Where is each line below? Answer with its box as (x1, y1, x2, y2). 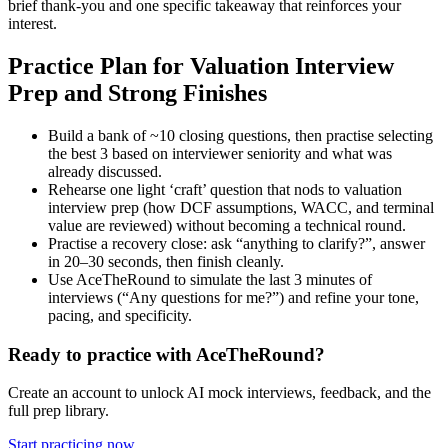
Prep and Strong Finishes (8, 79, 267, 106)
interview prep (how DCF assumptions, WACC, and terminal (48, 198, 434, 216)
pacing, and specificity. (48, 306, 192, 324)
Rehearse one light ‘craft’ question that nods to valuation (48, 180, 402, 198)
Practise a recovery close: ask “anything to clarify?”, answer (48, 234, 425, 252)
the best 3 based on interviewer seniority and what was (48, 144, 392, 162)
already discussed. (48, 162, 162, 180)
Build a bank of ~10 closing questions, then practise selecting (48, 126, 433, 144)
